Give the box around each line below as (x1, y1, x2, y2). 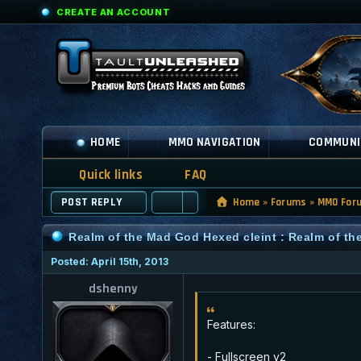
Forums (270, 195, 307, 209)
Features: (207, 317, 255, 331)
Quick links (79, 165, 143, 184)
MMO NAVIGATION (168, 135, 261, 150)
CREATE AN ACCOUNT (56, 6, 171, 18)
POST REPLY (61, 194, 122, 210)
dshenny (88, 280, 138, 297)
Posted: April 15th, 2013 (51, 255, 168, 268)
